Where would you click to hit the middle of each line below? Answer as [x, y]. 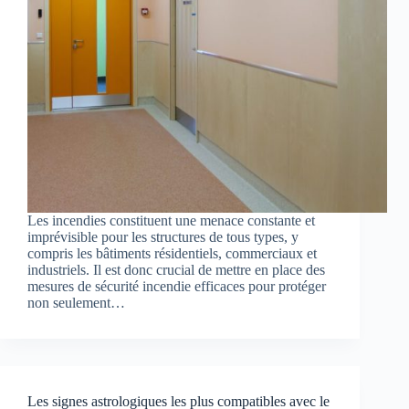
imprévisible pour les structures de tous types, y [163, 237]
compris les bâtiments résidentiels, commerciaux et [172, 254]
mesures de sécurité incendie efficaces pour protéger [177, 287]
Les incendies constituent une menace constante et [171, 221]
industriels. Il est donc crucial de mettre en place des [176, 270]
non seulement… [76, 303]
